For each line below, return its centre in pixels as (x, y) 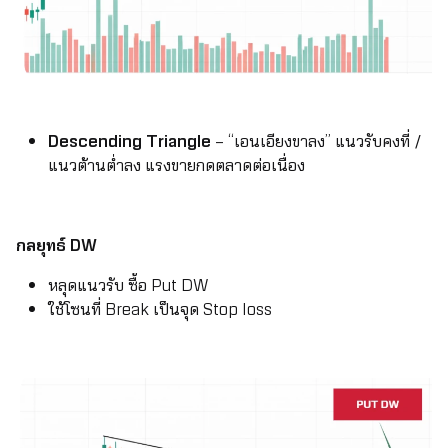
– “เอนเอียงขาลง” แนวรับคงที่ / (318, 141)
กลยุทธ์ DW (56, 245)
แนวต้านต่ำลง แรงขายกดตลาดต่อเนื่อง (176, 165)
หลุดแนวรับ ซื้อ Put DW (128, 285)
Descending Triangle (131, 141)
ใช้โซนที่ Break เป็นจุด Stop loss (160, 309)
